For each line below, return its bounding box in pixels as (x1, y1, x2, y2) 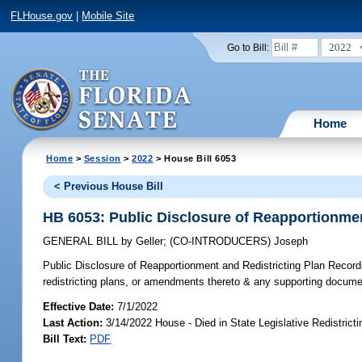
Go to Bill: (226, 42, 269, 53)
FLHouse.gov (11, 10, 74, 23)
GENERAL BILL (43, 235, 122, 248)
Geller (133, 235, 164, 248)
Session (83, 153, 121, 163)
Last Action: (43, 316, 103, 329)
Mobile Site (82, 10, 135, 23)
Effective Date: (43, 300, 118, 313)
